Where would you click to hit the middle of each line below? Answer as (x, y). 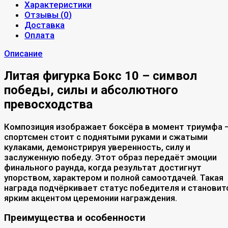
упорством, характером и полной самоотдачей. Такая (114, 177)
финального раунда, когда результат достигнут (103, 167)
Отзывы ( (44, 15)
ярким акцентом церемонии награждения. (91, 198)
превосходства (48, 104)
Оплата (39, 35)
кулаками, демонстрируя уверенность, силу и (97, 147)
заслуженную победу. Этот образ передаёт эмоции (110, 157)
